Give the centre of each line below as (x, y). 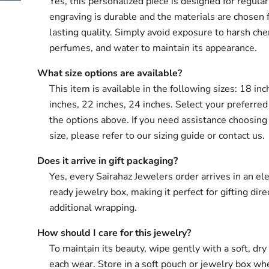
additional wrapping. (93, 208)
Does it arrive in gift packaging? (108, 161)
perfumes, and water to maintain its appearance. (153, 48)
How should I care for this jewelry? (114, 233)
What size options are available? (110, 73)
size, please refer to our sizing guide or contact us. (157, 136)
